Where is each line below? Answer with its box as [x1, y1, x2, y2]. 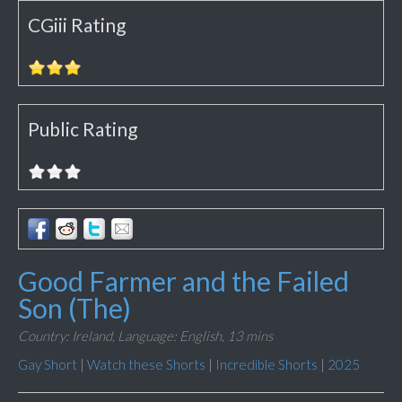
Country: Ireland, [18, 328, 115, 345]
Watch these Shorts [87, 356, 205, 373]
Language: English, [118, 328, 224, 345]
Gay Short [18, 356, 77, 373]
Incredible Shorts [215, 356, 318, 373]
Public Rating [28, 118, 137, 141]
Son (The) [18, 292, 131, 325]
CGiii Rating [28, 13, 126, 37]
